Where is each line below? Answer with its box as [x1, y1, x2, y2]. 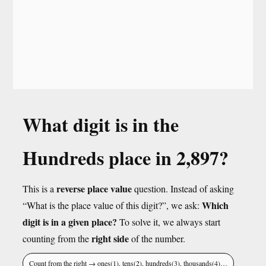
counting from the [23, 232, 91, 245]
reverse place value [56, 182, 132, 195]
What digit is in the [23, 110, 179, 138]
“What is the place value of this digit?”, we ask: [23, 199, 202, 211]
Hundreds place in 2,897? [23, 144, 229, 172]
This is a [23, 182, 56, 195]
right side [91, 232, 129, 245]
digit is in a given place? [23, 215, 117, 229]
